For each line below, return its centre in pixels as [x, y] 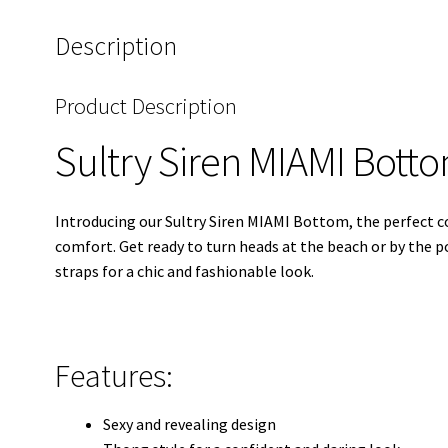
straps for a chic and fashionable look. [184, 270]
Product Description [145, 105]
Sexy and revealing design [189, 424]
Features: [113, 376]
